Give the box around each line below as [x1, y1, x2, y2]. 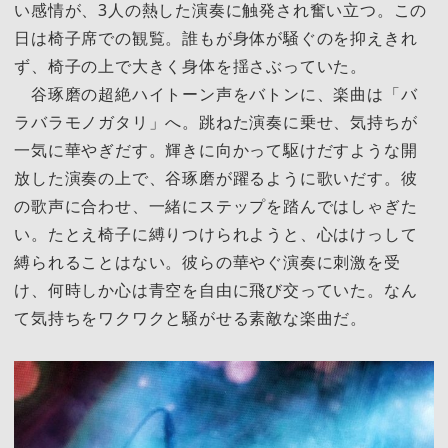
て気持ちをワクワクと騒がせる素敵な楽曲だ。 [14, 307, 367, 330]
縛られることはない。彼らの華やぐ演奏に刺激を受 [14, 251, 401, 274]
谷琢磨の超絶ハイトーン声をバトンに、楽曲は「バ [14, 83, 418, 106]
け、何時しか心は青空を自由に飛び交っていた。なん [14, 279, 418, 302]
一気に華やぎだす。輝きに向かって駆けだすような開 [14, 139, 418, 162]
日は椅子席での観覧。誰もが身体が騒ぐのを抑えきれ [14, 27, 418, 50]
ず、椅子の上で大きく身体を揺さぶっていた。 [14, 55, 367, 78]
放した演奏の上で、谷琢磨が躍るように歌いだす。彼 [14, 167, 418, 190]
